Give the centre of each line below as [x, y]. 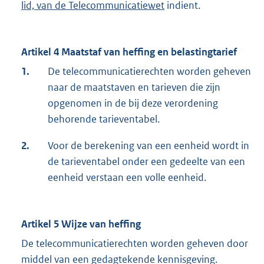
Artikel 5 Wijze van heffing [81, 224]
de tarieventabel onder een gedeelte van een [146, 162]
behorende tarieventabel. [104, 119]
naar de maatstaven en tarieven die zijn [134, 88]
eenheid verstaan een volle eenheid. [127, 178]
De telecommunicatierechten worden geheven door [135, 244]
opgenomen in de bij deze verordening [133, 103]
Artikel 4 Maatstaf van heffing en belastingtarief [129, 52]
